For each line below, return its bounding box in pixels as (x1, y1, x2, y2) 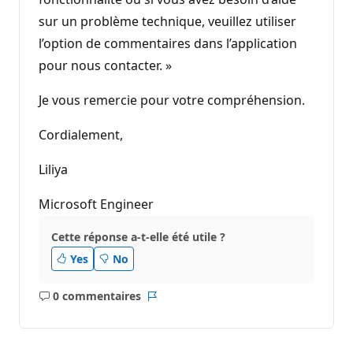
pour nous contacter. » (39, 56, 172, 74)
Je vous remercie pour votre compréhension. (39, 91, 305, 109)
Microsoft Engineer (39, 195, 154, 213)
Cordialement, (39, 125, 129, 143)
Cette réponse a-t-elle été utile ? (51, 229, 225, 244)
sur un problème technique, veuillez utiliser (39, 12, 296, 30)
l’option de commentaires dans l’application (39, 34, 297, 52)
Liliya (39, 160, 74, 178)
